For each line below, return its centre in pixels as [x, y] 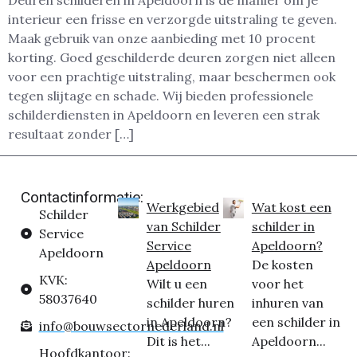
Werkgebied [182, 207]
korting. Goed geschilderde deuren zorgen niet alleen [172, 58]
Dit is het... [178, 341]
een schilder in [296, 322]
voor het [277, 283]
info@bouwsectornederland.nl [131, 326]
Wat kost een [291, 207]
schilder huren [190, 302]
